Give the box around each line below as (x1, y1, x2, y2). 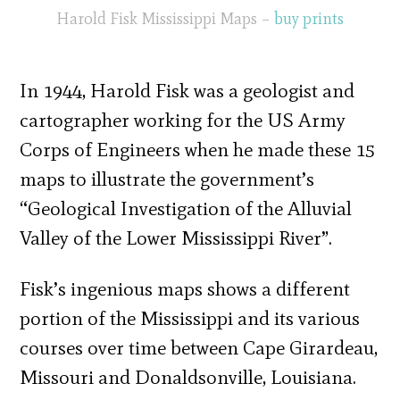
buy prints (274, 9, 344, 29)
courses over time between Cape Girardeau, (20, 336, 379, 361)
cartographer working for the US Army (20, 108, 346, 133)
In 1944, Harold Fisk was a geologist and (20, 79, 355, 104)
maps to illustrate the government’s (20, 167, 315, 192)
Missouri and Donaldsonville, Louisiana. (20, 365, 357, 390)
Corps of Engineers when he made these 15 (20, 137, 376, 162)
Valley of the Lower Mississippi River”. (20, 226, 333, 251)
